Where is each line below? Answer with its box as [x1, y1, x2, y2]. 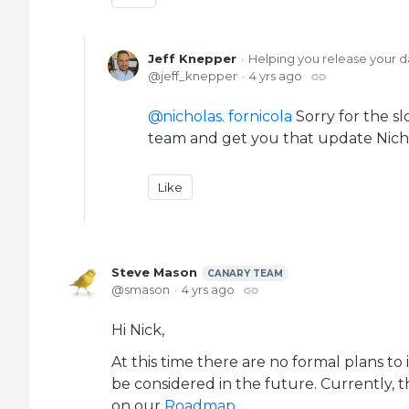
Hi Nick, [111, 321, 164, 340]
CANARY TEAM [207, 267, 283, 280]
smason [124, 282, 170, 298]
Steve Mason [111, 265, 197, 280]
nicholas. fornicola [163, 108, 292, 126]
